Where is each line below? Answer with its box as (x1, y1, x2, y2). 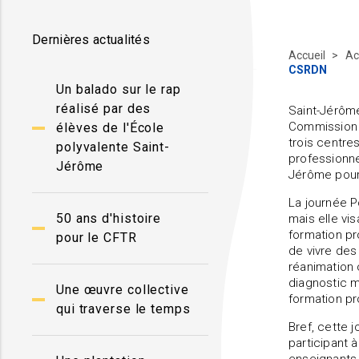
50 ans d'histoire (56, 211, 162, 226)
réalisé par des (56, 101, 151, 116)
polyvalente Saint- (56, 139, 171, 155)
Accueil (288, 49, 328, 62)
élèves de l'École (56, 120, 165, 135)
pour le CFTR (56, 230, 137, 245)
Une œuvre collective (56, 282, 189, 297)
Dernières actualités (32, 32, 150, 47)
